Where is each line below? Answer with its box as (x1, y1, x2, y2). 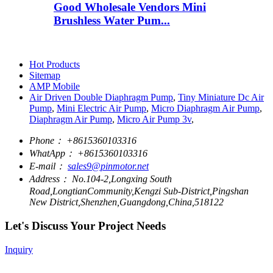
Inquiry (5, 244, 33, 255)
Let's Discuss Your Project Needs (5, 219, 166, 233)
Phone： (29, 135, 64, 146)
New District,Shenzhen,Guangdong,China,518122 (29, 197, 224, 208)
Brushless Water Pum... (54, 13, 170, 27)
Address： (29, 174, 69, 185)
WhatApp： (29, 148, 75, 159)
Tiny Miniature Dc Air (178, 92, 264, 103)
